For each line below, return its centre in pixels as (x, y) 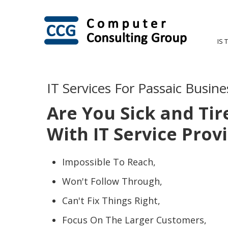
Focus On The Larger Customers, (134, 220)
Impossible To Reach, (109, 162)
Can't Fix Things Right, (111, 201)
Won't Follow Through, (112, 181)
